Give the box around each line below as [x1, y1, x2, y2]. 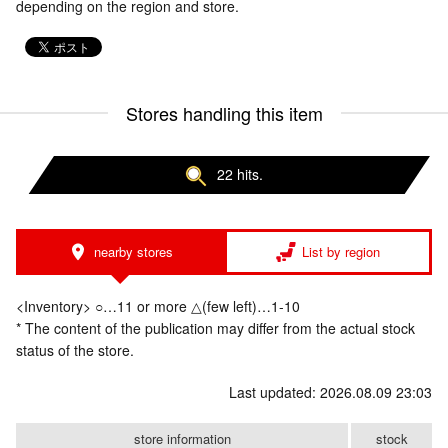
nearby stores [93, 242, 173, 262]
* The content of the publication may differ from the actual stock [16, 318, 415, 339]
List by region [302, 242, 380, 262]
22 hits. [217, 164, 263, 184]
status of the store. [16, 340, 134, 361]
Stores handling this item [125, 100, 323, 126]
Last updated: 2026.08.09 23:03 [229, 382, 432, 403]
